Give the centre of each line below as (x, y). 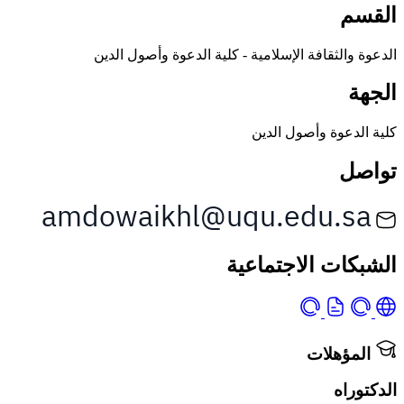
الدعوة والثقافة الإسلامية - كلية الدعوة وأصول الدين (245, 54)
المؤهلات (341, 353)
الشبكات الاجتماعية (312, 266)
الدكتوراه (365, 390)
